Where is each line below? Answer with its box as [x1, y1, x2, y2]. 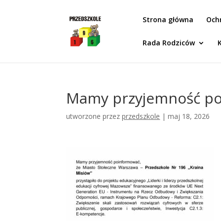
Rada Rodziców [143, 38, 195, 47]
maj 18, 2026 [168, 111, 210, 121]
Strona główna [143, 15, 194, 24]
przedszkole [122, 111, 160, 121]
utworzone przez [66, 111, 122, 121]
